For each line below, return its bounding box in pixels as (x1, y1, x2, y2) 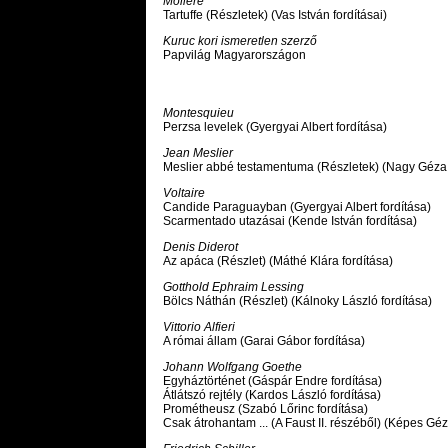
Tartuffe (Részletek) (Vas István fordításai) (163, 8, 387, 23)
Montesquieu (163, 106, 234, 121)
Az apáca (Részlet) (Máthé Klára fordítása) (163, 254, 393, 269)
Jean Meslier (163, 146, 233, 161)
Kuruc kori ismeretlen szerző (163, 34, 317, 49)
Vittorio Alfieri (163, 320, 235, 335)
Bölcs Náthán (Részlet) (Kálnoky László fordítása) (163, 294, 432, 309)
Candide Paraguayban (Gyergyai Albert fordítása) (163, 200, 431, 215)
